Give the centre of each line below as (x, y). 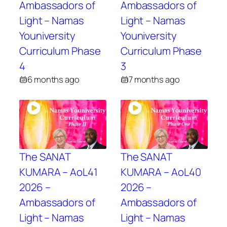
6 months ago (53, 80)
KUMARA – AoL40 (161, 172)
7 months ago (154, 80)
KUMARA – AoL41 (59, 172)
